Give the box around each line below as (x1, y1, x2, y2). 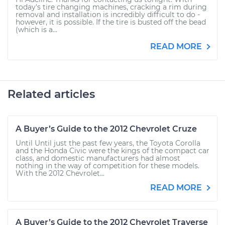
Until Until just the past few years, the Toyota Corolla (16, 139, 200, 148)
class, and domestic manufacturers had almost (16, 154, 180, 163)
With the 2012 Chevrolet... (16, 169, 104, 178)
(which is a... (16, 25, 57, 34)
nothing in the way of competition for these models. (16, 161, 199, 170)
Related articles (8, 87, 95, 101)
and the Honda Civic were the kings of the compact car (16, 146, 209, 155)
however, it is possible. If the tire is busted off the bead (16, 18, 206, 27)
